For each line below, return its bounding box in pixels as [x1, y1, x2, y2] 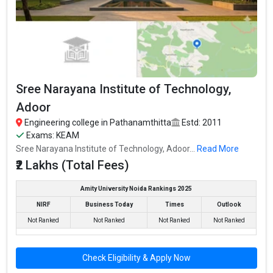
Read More [197, 143, 239, 154]
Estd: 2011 [180, 117, 222, 127]
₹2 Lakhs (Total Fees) [16, 157, 130, 172]
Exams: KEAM [24, 130, 80, 140]
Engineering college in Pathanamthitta [23, 117, 172, 127]
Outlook [216, 200, 241, 208]
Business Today [85, 200, 133, 208]
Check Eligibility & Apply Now [82, 252, 191, 263]
